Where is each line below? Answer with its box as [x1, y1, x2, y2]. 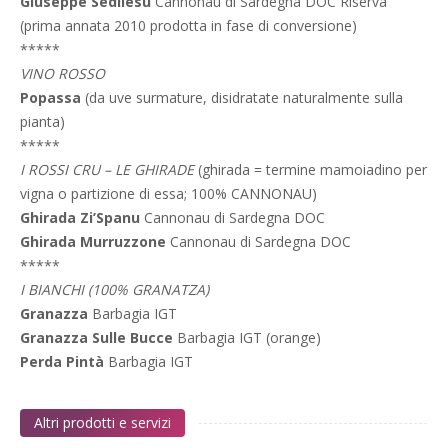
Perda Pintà [20, 352, 104, 371]
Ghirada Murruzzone [20, 232, 166, 251]
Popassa [20, 88, 81, 107]
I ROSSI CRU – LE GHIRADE [20, 160, 194, 179]
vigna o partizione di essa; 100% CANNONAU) [20, 184, 317, 203]
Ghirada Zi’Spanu [20, 208, 140, 227]
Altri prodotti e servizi [34, 413, 171, 432]
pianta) [20, 112, 65, 131]
